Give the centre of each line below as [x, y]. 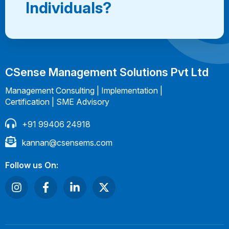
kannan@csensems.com [67, 143]
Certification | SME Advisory [57, 102]
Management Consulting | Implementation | [84, 91]
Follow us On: [32, 165]
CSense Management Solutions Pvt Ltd [107, 72]
